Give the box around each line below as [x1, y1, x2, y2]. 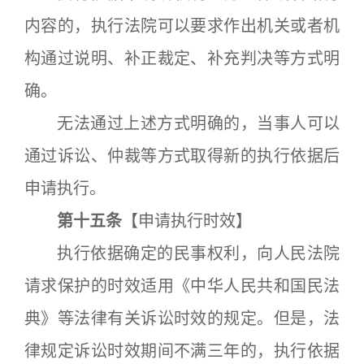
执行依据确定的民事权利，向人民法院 [24, 244, 340, 263]
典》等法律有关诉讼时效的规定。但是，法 [24, 309, 340, 328]
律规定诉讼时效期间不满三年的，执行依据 [24, 341, 340, 361]
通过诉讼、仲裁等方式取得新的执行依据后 [24, 146, 340, 166]
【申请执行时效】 [122, 211, 252, 231]
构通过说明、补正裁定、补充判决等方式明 [24, 49, 340, 68]
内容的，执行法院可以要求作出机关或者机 [24, 16, 340, 36]
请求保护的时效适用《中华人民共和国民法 [24, 276, 340, 296]
